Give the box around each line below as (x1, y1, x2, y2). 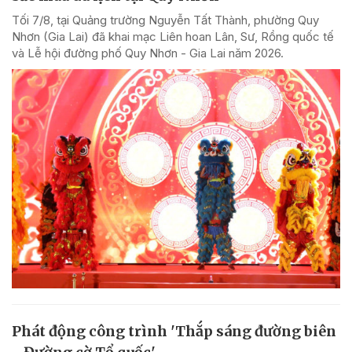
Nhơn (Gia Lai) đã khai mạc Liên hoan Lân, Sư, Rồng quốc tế (12, 28, 334, 44)
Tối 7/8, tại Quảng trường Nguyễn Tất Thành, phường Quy (12, 12, 319, 27)
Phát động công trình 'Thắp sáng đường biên (12, 321, 336, 340)
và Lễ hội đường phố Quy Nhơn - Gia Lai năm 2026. (12, 45, 284, 60)
